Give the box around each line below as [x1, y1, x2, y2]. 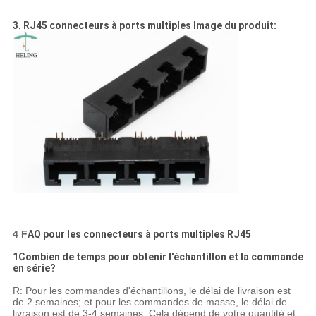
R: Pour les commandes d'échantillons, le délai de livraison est [12, 284, 291, 296]
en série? [12, 262, 56, 274]
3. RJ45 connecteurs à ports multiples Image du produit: [12, 20, 276, 32]
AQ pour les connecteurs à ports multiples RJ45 [27, 228, 251, 240]
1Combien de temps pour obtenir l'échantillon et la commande [12, 250, 303, 262]
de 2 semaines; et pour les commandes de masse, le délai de [12, 296, 287, 308]
